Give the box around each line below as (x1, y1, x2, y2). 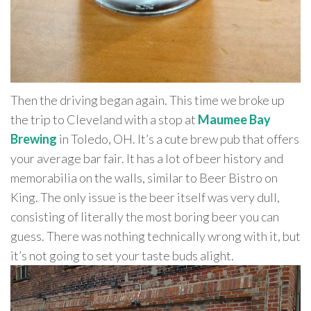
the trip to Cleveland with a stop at (10, 111, 198, 127)
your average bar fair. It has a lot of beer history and (10, 150, 283, 166)
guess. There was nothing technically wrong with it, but (10, 228, 301, 244)
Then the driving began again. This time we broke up (10, 92, 285, 108)
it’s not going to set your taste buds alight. (10, 247, 234, 263)
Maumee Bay (198, 111, 271, 127)
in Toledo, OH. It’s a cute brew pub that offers (59, 131, 299, 146)
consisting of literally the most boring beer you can (10, 208, 279, 224)
